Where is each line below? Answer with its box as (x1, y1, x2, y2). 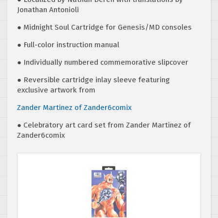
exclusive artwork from (17, 86, 95, 95)
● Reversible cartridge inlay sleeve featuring (17, 75, 170, 85)
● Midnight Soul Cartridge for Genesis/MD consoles (17, 23, 192, 32)
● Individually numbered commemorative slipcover (17, 58, 188, 67)
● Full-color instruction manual (17, 40, 119, 50)
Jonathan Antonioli (17, 5, 79, 15)
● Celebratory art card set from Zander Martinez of (17, 121, 191, 130)
